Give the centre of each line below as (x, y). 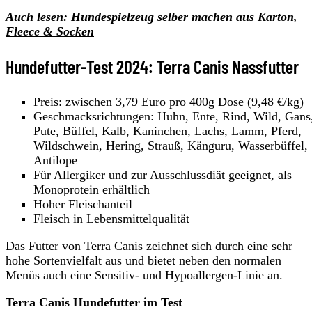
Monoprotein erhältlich (92, 189)
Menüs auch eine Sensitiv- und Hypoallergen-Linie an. (144, 275)
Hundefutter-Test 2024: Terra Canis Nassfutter (152, 66)
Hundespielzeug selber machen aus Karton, (184, 16)
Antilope (55, 160)
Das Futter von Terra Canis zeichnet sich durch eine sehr (149, 246)
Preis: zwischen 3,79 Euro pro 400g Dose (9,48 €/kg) (169, 102)
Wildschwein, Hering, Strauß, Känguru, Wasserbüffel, (171, 146)
